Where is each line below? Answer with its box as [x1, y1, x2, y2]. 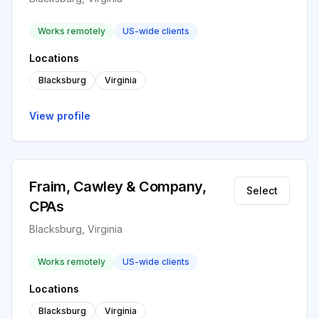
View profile [29, 110, 90, 122]
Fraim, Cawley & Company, [29, 178, 206, 195]
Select [246, 184, 278, 197]
